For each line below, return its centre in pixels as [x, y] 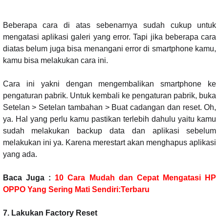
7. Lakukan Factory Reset [50, 213]
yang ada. [20, 154]
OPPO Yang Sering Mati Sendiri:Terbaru [76, 189]
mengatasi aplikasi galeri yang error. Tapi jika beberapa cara [109, 37]
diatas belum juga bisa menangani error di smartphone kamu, [109, 48]
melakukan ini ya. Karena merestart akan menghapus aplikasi [109, 142]
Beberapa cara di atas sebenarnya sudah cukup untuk [109, 25]
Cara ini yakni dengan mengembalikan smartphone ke [109, 84]
